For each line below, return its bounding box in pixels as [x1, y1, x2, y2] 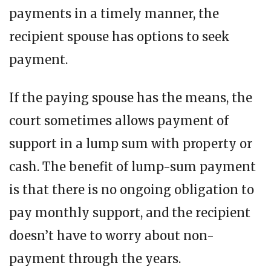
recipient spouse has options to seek [9, 29, 230, 45]
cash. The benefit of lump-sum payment [9, 159, 256, 175]
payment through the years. [9, 251, 181, 267]
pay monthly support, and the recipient [9, 205, 250, 221]
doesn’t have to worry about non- [9, 228, 214, 244]
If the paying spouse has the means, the [9, 90, 252, 106]
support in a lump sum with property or [9, 136, 252, 152]
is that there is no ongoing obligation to [9, 182, 254, 198]
